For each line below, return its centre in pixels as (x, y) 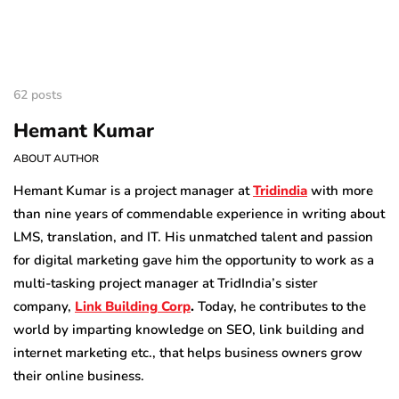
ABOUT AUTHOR (56, 158)
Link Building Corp (133, 306)
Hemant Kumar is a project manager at (133, 190)
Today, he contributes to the (280, 306)
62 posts (38, 94)
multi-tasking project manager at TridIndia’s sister (166, 283)
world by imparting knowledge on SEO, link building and (189, 329)
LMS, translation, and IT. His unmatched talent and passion (193, 236)
